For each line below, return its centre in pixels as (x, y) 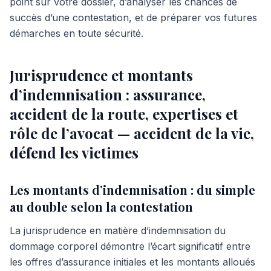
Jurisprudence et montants (101, 75)
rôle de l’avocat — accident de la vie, (132, 133)
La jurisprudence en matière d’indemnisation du (118, 230)
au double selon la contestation (101, 207)
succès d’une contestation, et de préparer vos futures (133, 18)
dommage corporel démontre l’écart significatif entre (130, 246)
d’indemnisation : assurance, (108, 94)
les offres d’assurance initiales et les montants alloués (132, 262)
